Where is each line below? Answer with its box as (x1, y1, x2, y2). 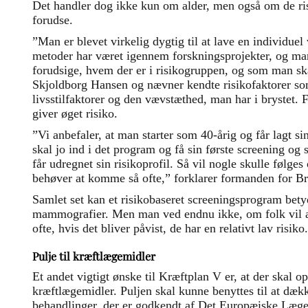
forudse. (32, 13, 73, 27)
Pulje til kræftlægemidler (32, 249, 155, 264)
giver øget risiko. (32, 107, 118, 121)
